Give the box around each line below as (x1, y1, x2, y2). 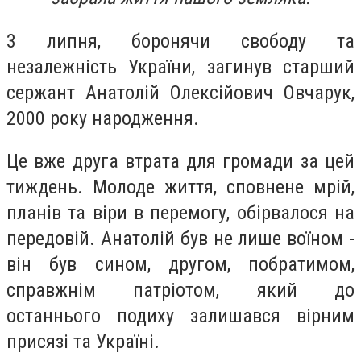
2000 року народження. (6, 106, 199, 130)
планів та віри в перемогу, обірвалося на (6, 201, 355, 225)
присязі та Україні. (6, 330, 160, 354)
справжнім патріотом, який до (6, 279, 355, 302)
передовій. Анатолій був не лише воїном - (6, 227, 355, 251)
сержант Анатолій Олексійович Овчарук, (6, 81, 355, 104)
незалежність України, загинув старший (6, 55, 355, 78)
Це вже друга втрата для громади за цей (6, 150, 355, 173)
